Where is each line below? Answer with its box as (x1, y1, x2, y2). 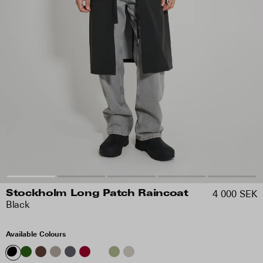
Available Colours (6, 230, 66, 238)
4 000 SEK (213, 188, 257, 200)
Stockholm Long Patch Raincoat (6, 189, 188, 198)
